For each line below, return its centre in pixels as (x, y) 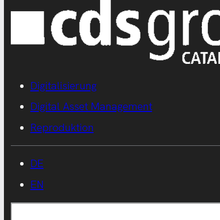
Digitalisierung (63, 85)
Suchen (18, 205)
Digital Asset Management (91, 107)
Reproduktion (62, 128)
